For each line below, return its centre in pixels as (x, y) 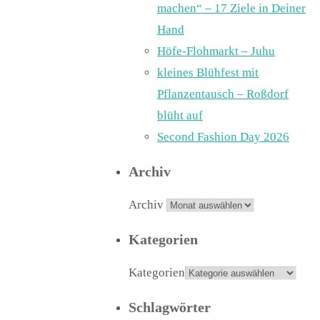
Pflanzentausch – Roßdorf (223, 94)
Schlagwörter (170, 307)
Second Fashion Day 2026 (223, 137)
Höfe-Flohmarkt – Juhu (216, 51)
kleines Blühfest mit (208, 72)
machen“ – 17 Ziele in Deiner (231, 8)
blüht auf (180, 115)
